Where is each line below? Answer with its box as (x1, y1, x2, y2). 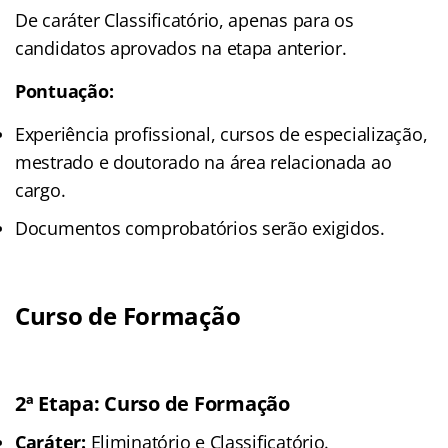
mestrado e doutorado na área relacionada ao (15, 149, 392, 174)
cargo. (15, 177, 66, 202)
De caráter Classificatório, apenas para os (15, 7, 354, 32)
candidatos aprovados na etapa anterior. (15, 35, 347, 60)
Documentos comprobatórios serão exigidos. (15, 215, 385, 240)
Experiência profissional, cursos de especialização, (15, 121, 428, 146)
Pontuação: (15, 78, 114, 103)
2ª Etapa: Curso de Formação (15, 389, 290, 417)
